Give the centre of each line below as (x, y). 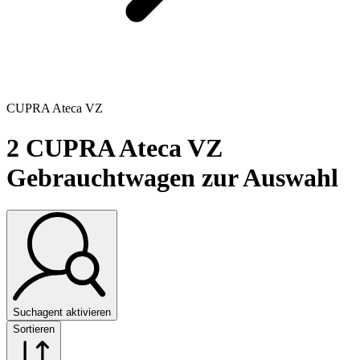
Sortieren (34, 329)
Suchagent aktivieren (62, 312)
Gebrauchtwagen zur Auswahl (172, 177)
